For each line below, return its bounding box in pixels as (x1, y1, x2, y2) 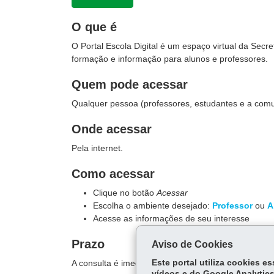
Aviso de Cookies (151, 239, 233, 250)
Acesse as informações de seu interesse (93, 213, 250, 223)
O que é (72, 20, 117, 34)
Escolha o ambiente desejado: (93, 201, 212, 210)
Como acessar (72, 167, 155, 180)
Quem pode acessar (72, 78, 188, 91)
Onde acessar (72, 122, 152, 136)
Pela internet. (72, 143, 123, 153)
